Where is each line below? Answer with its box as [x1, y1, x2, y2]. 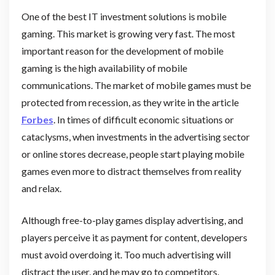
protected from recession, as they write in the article [21, 96, 239, 108]
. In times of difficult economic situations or [53, 113, 234, 125]
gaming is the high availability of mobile [21, 61, 187, 74]
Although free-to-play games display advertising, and [21, 214, 243, 226]
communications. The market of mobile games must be [21, 79, 251, 91]
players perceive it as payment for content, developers [21, 231, 247, 243]
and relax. [21, 182, 61, 194]
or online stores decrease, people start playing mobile [21, 147, 244, 160]
